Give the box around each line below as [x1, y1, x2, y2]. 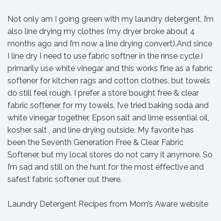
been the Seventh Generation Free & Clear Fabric [7, 138, 184, 147]
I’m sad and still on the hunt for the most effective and [7, 162, 204, 172]
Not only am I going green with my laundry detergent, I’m [7, 14, 214, 24]
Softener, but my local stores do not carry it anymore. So [7, 150, 213, 159]
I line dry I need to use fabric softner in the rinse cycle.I [7, 51, 203, 61]
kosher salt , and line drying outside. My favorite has [7, 125, 194, 135]
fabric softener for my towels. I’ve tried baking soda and [7, 101, 209, 110]
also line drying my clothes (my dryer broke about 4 [7, 27, 195, 36]
